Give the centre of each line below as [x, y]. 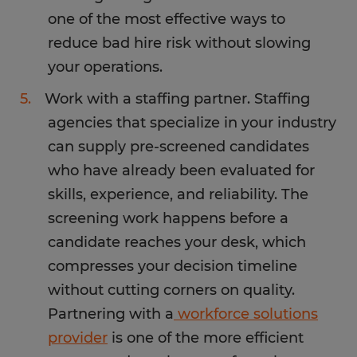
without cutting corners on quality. [171, 290]
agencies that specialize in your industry [192, 123]
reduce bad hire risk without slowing [179, 43]
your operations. [105, 67]
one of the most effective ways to [167, 19]
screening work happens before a [168, 218]
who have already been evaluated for [181, 171]
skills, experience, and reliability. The [178, 194]
